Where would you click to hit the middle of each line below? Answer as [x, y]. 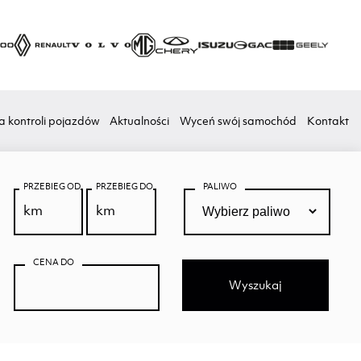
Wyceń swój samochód [239, 121]
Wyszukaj [256, 285]
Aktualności [140, 121]
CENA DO [53, 262]
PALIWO [220, 186]
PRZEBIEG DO [125, 186]
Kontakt [328, 121]
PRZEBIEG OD [52, 186]
